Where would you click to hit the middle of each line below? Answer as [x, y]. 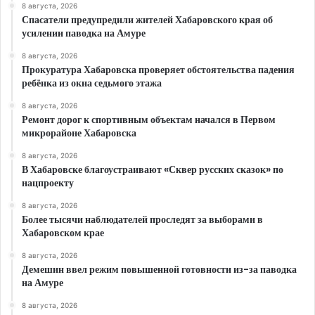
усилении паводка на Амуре [84, 33]
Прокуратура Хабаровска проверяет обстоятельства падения [158, 70]
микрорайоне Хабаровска [79, 133]
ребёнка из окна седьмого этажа [92, 83]
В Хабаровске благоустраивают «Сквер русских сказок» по [153, 170]
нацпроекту [48, 183]
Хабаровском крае [63, 233]
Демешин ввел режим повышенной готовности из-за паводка [159, 270]
